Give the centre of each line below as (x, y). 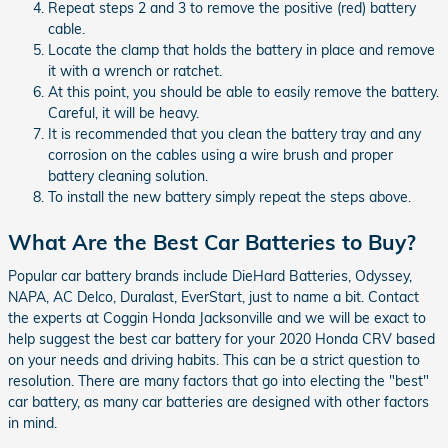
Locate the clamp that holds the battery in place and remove (241, 50)
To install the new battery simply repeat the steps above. (229, 197)
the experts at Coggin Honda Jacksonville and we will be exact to (217, 317)
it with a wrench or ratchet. (135, 71)
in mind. (32, 422)
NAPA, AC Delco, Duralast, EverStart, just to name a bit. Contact (213, 296)
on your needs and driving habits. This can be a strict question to (214, 359)
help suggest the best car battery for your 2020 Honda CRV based (221, 338)
